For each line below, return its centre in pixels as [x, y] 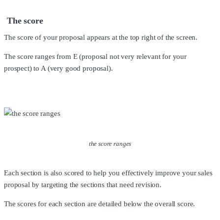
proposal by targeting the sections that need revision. [83, 185]
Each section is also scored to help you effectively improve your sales [108, 173]
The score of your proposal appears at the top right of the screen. [101, 38]
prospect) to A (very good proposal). [58, 69]
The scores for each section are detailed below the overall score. [100, 204]
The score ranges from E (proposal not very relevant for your [96, 57]
